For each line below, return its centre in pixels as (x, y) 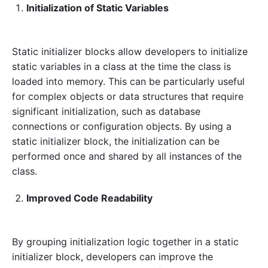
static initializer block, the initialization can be (116, 141)
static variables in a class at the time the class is (121, 66)
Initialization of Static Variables (98, 7)
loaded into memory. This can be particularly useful (128, 81)
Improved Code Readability (89, 198)
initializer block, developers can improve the (112, 257)
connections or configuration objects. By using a (122, 126)
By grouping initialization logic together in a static (125, 242)
